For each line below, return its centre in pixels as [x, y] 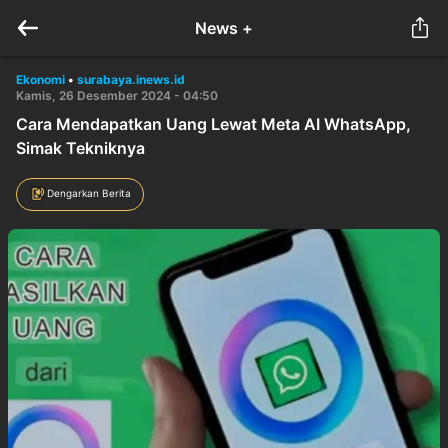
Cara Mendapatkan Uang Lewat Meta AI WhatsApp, [213, 124]
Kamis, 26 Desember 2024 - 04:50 [117, 95]
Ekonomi [40, 79]
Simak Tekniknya [80, 148]
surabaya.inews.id [131, 79]
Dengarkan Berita [89, 192]
